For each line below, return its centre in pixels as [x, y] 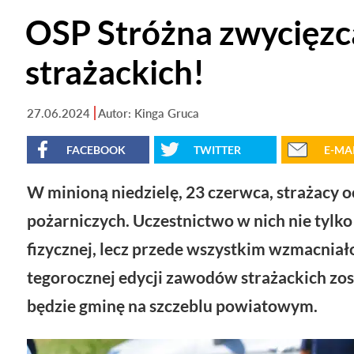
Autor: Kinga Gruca [149, 113]
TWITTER [217, 149]
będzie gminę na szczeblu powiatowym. [172, 305]
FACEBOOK [96, 149]
